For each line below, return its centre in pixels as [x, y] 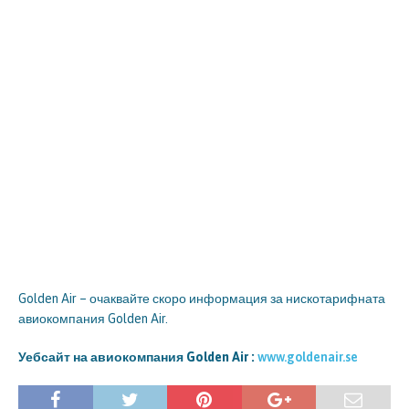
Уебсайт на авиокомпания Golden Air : [138, 357]
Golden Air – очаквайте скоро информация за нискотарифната [202, 299]
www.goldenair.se [308, 357]
